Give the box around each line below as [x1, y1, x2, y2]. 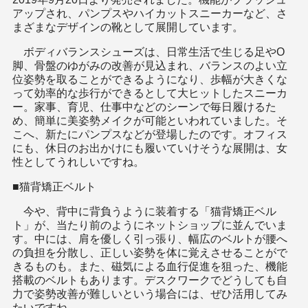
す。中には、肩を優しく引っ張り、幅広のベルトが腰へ [12, 233, 287, 245]
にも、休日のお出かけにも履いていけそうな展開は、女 [12, 142, 287, 154]
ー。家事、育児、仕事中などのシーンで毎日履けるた [12, 101, 276, 113]
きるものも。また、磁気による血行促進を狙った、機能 [12, 261, 287, 272]
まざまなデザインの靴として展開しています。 [12, 21, 243, 33]
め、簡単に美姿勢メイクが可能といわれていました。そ [12, 115, 287, 126]
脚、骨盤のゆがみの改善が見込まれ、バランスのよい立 [12, 60, 287, 71]
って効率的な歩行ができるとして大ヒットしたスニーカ [12, 87, 287, 99]
